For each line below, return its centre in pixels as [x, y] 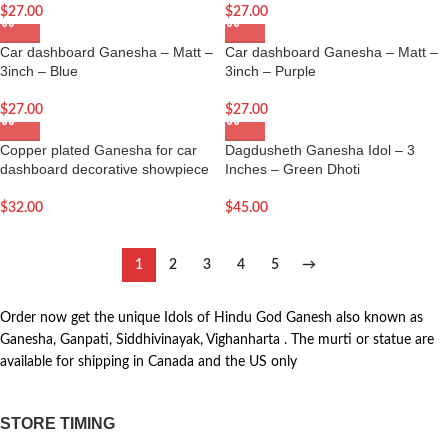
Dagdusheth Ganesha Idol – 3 [320, 150]
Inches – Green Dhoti [292, 169]
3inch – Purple [270, 71]
